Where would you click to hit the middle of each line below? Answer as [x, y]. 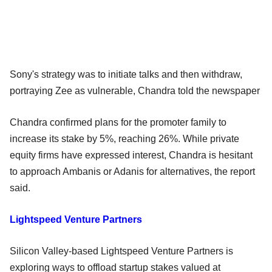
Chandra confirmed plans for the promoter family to [118, 122]
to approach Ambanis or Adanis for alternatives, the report [132, 171]
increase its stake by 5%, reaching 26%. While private [124, 138]
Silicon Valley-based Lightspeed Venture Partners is [121, 251]
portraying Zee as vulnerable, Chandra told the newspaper [135, 90]
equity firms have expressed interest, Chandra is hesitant [131, 155]
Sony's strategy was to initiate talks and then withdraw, [126, 74]
